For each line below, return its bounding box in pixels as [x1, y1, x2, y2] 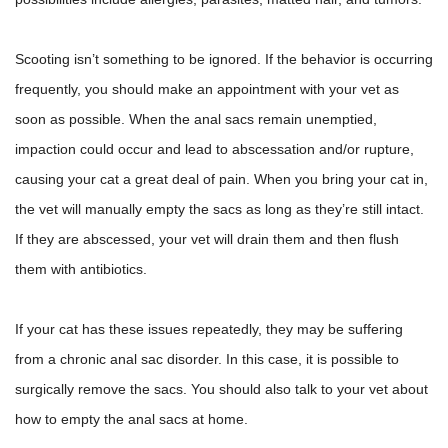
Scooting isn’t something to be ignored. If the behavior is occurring [15, 51, 433, 67]
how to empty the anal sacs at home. [15, 411, 248, 427]
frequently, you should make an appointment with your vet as [15, 81, 399, 97]
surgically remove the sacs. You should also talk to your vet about [15, 381, 428, 397]
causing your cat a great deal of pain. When [15, 171, 295, 187]
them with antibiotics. [15, 261, 147, 277]
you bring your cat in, [295, 171, 428, 187]
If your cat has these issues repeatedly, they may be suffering [15, 321, 403, 337]
